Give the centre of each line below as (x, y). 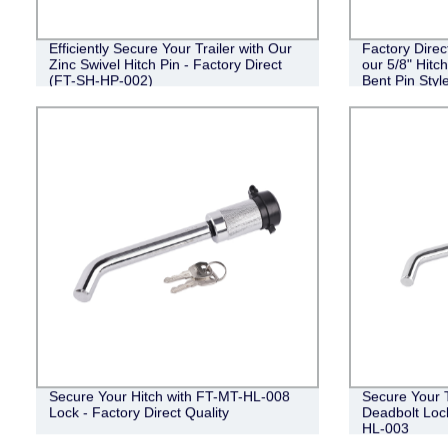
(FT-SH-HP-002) (100, 79)
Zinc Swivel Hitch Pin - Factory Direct (165, 63)
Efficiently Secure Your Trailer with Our (170, 47)
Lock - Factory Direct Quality (138, 412)
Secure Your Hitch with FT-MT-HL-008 (169, 396)
